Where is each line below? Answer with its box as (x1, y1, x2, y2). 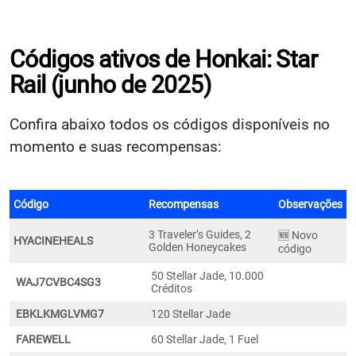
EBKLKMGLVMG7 (16, 307, 104, 320)
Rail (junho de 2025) (10, 70, 211, 99)
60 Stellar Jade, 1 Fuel (151, 332, 258, 346)
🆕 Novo (278, 228, 318, 242)
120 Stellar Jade (151, 307, 230, 320)
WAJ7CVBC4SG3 (16, 275, 101, 288)
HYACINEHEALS (14, 234, 93, 247)
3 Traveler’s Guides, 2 (149, 227, 251, 241)
